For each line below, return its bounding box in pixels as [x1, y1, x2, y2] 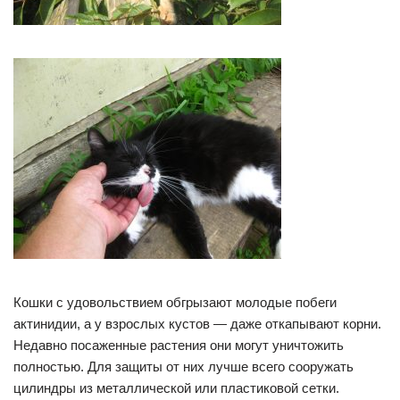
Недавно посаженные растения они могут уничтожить [13, 337, 344, 354]
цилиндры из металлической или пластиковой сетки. [13, 380, 339, 396]
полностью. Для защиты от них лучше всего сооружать [13, 359, 354, 375]
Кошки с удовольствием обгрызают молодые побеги [13, 295, 337, 311]
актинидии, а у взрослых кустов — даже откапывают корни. [13, 316, 381, 332]
